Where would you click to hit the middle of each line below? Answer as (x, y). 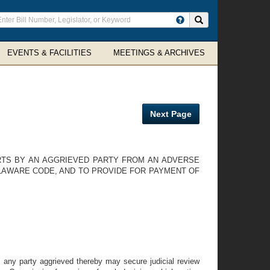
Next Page (171, 114)
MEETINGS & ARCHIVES (159, 53)
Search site (222, 19)
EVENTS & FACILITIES (49, 53)
